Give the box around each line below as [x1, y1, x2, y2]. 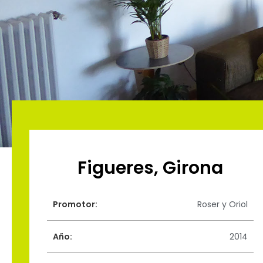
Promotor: [53, 198, 97, 211]
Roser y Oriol [197, 198, 248, 211]
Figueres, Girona [77, 156, 223, 181]
